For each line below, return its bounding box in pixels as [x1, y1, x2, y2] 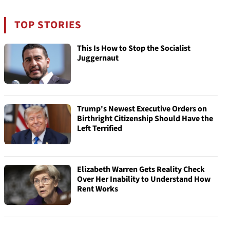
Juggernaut [77, 52, 119, 64]
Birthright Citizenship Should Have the [77, 113, 213, 124]
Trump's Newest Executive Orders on [77, 103, 207, 114]
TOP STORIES [14, 17, 82, 32]
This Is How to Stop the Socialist [77, 43, 190, 54]
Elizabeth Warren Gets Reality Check [77, 164, 205, 175]
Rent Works [77, 183, 118, 195]
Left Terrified [77, 123, 122, 134]
